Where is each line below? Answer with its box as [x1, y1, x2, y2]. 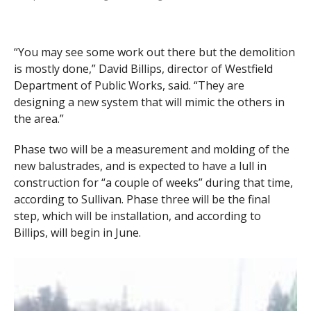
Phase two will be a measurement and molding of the [13, 142, 289, 158]
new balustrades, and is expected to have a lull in [13, 158, 267, 174]
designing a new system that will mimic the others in [13, 94, 285, 110]
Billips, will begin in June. [13, 225, 141, 241]
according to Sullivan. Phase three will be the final [13, 192, 270, 208]
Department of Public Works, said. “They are [13, 78, 244, 94]
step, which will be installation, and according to [13, 208, 261, 224]
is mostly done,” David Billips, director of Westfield [13, 61, 273, 77]
